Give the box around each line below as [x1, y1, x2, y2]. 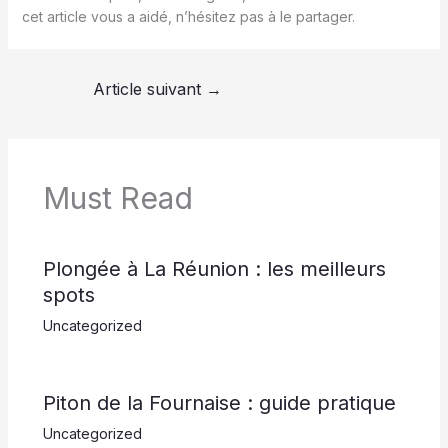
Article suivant [93, 79, 206, 99]
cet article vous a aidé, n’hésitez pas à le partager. [21, 8, 355, 25]
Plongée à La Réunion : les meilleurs [42, 257, 386, 282]
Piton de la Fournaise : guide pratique [42, 391, 396, 416]
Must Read [42, 180, 193, 217]
